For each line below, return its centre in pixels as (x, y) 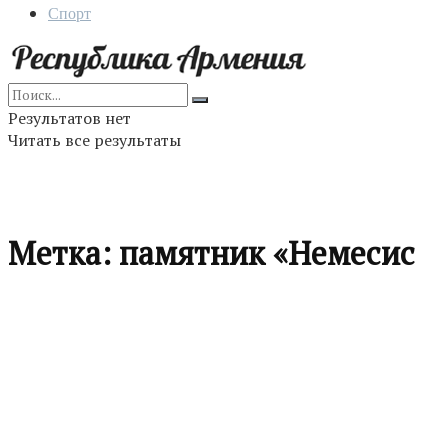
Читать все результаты (94, 140)
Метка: (63, 253)
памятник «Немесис (267, 253)
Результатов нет (69, 118)
